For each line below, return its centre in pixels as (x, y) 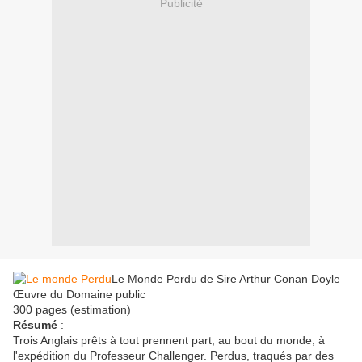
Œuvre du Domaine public (79, 295)
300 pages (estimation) (72, 310)
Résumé (37, 325)
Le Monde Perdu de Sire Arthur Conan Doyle (226, 279)
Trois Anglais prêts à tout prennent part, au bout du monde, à (169, 341)
